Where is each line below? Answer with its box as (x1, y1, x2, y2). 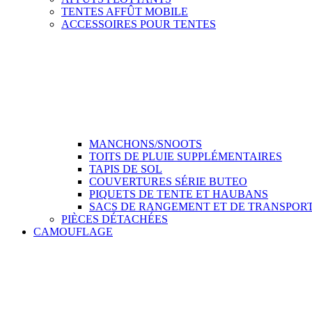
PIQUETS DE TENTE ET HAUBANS (89, 187, 268, 200)
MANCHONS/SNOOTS (89, 137, 202, 150)
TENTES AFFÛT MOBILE (61, 5, 188, 17)
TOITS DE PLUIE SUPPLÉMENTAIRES (89, 150, 282, 162)
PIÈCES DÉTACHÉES (61, 212, 168, 225)
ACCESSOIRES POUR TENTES (61, 17, 216, 30)
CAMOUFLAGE (33, 225, 113, 237)
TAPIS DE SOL (89, 162, 162, 175)
